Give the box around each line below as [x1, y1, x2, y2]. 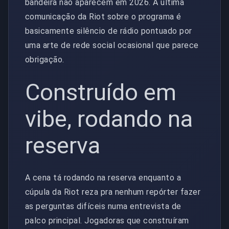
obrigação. [25, 55, 64, 65]
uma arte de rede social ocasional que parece [25, 40, 199, 51]
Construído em [25, 79, 176, 106]
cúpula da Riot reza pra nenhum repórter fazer [25, 187, 201, 197]
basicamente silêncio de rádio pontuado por [25, 26, 192, 36]
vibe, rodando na [25, 105, 193, 133]
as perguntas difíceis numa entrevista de [25, 201, 181, 211]
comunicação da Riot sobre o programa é [25, 12, 181, 22]
